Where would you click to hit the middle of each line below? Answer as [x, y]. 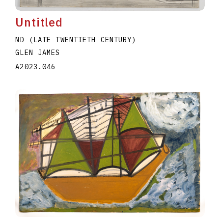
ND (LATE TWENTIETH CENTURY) [76, 40]
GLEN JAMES [38, 52]
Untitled [39, 22]
